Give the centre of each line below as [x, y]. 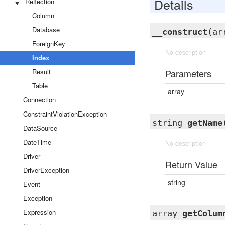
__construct [180, 32]
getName [205, 123]
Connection [39, 100]
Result [41, 72]
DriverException [46, 170]
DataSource [40, 128]
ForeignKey [49, 43]
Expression [39, 212]
